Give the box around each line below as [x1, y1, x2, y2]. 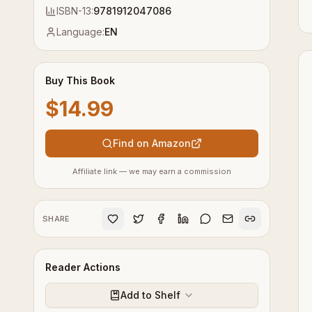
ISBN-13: [56, 5, 93, 17]
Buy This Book [45, 75, 115, 86]
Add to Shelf [120, 289, 180, 301]
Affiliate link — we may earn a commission [72, 166, 231, 176]
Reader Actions [45, 261, 120, 273]
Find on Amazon [113, 137, 191, 149]
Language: [56, 26, 104, 38]
